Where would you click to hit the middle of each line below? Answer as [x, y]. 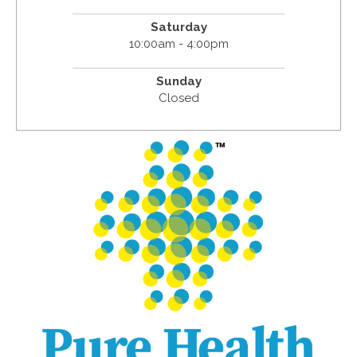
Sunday [178, 82]
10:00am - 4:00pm [178, 44]
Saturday [178, 27]
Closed [178, 98]
